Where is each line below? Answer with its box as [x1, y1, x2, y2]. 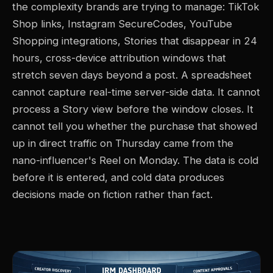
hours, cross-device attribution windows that [12, 51, 226, 64]
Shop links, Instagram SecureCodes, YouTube [12, 17, 232, 30]
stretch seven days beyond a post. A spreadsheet [12, 68, 252, 81]
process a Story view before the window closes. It [12, 102, 253, 115]
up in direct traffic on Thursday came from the [12, 136, 233, 149]
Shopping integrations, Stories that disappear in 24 [12, 34, 257, 47]
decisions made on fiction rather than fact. [12, 188, 213, 200]
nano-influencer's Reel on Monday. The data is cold [12, 154, 258, 166]
